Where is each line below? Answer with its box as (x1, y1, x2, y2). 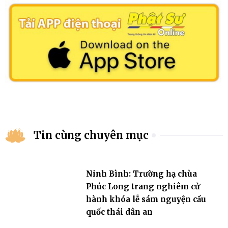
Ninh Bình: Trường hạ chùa (85, 168, 197, 179)
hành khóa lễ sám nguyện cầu (85, 194, 206, 204)
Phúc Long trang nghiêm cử (85, 181, 200, 191)
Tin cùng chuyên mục (34, 129, 149, 142)
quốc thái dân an (85, 207, 153, 217)
